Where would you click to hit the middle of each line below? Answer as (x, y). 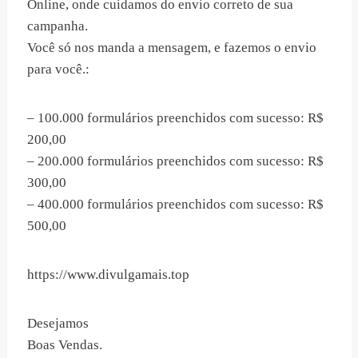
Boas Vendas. (65, 345)
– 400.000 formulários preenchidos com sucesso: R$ (175, 205)
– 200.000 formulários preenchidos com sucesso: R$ (175, 161)
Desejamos (58, 324)
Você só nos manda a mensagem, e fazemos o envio (172, 48)
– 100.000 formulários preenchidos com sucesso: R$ (175, 118)
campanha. (58, 26)
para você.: (58, 70)
